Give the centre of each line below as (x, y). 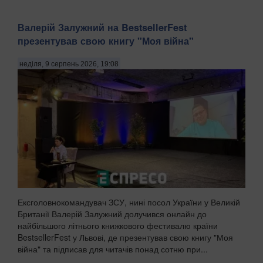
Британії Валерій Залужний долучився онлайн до (112, 213)
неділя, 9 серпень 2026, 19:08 (69, 64)
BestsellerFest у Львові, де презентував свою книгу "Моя (125, 237)
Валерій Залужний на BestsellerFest (102, 28)
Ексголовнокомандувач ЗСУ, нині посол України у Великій (129, 202)
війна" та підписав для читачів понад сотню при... (113, 249)
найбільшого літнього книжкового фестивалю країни (118, 225)
